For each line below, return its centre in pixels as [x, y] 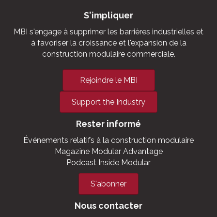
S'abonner [108, 184]
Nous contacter [108, 206]
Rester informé [108, 124]
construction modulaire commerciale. [108, 54]
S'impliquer [108, 15]
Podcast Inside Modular [108, 163]
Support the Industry [108, 102]
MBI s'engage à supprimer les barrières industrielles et [108, 32]
